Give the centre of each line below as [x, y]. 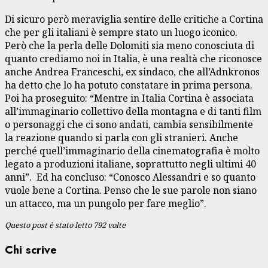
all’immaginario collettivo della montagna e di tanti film [133, 111]
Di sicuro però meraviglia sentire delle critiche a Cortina [134, 19]
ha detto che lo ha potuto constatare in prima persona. [129, 85]
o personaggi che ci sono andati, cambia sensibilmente [129, 124]
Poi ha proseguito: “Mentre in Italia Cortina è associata [129, 98]
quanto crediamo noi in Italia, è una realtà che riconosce [133, 58]
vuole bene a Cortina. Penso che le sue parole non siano [131, 190]
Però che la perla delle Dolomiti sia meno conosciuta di [130, 45]
